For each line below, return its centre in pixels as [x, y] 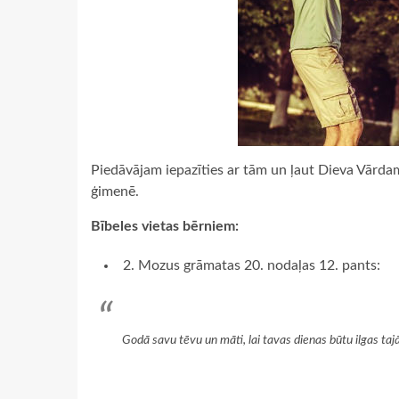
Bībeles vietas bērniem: [165, 226]
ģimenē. [115, 191]
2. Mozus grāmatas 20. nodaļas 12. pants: [252, 265]
